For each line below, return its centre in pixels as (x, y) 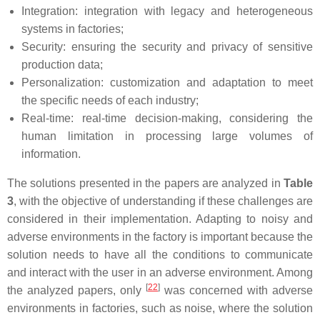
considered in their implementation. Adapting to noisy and (160, 219)
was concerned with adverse (236, 290)
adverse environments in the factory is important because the (160, 236)
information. (51, 154)
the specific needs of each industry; (110, 100)
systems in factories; (72, 29)
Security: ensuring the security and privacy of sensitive (167, 46)
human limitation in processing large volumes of (167, 136)
